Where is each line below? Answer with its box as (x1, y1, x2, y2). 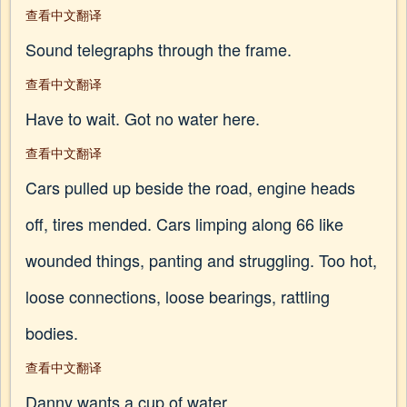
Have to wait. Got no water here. (25, 106, 260, 130)
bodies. (25, 321, 78, 344)
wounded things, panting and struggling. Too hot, (25, 248, 377, 272)
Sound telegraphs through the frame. (25, 37, 292, 61)
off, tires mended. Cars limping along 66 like (25, 212, 343, 235)
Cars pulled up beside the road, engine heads (25, 175, 355, 199)
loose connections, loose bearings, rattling (25, 284, 330, 308)
